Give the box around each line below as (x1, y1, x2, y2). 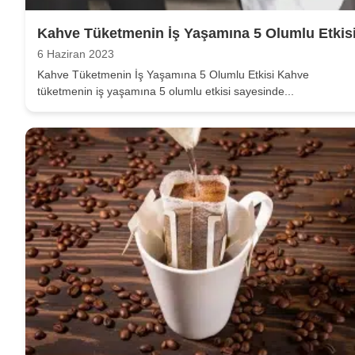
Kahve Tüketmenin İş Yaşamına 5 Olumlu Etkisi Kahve (37, 67, 309, 81)
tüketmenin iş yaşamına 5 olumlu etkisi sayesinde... (37, 84, 294, 97)
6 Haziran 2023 (37, 48, 114, 60)
